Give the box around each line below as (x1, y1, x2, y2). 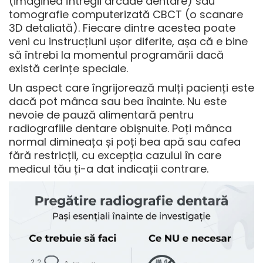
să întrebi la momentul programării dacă (9, 48, 224, 63)
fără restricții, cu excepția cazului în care (9, 148, 221, 163)
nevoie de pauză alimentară (9, 107, 156, 123)
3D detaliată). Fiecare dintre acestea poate (9, 21, 235, 36)
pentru (156, 107, 194, 123)
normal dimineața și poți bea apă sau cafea (9, 134, 241, 150)
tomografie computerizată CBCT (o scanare (9, 7, 243, 22)
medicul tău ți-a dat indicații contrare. (9, 161, 208, 177)
